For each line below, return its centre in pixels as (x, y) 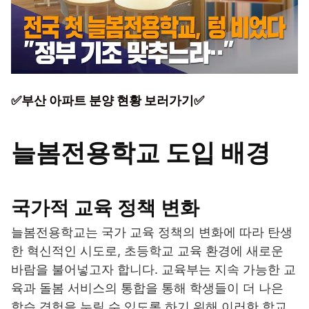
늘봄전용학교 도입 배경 (141, 153)
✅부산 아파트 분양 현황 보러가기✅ (108, 101)
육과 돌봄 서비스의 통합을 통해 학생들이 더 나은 (147, 288)
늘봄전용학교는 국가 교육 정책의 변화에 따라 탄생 (152, 232)
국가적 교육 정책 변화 (105, 208)
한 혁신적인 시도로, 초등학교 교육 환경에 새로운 (147, 251)
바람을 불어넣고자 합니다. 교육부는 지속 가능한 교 (153, 270)
